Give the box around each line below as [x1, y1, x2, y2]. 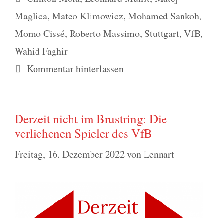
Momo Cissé [15, 26, 65, 40]
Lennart [144, 147, 174, 161]
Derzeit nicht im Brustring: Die [15, 110, 167, 127]
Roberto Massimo [70, 26, 140, 40]
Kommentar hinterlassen [27, 61, 124, 75]
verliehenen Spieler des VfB [15, 125, 152, 141]
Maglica [15, 9, 47, 22]
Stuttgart [145, 26, 179, 40]
